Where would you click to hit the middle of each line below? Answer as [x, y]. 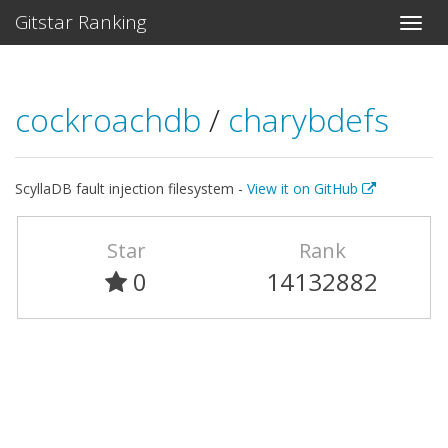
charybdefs [308, 119]
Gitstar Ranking [81, 22]
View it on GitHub [304, 188]
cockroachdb [112, 119]
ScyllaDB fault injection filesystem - [131, 188]
